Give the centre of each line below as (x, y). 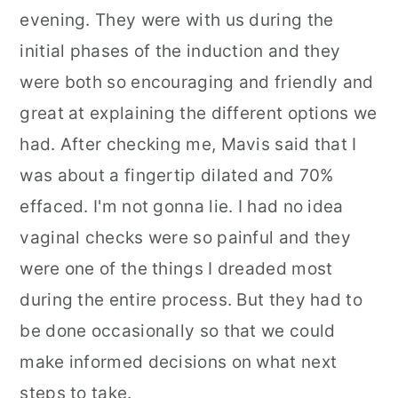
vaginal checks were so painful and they (186, 238)
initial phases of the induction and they (180, 51)
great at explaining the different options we (199, 113)
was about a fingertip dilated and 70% (177, 175)
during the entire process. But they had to (191, 300)
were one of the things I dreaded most (176, 269)
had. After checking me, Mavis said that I (188, 144)
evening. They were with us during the (177, 20)
